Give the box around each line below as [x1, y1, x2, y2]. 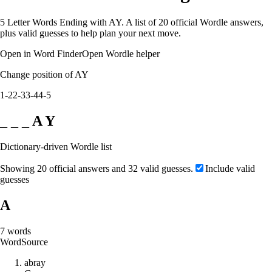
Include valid [205, 163, 255, 174]
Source [21, 236, 48, 247]
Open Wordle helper [82, 48, 160, 59]
